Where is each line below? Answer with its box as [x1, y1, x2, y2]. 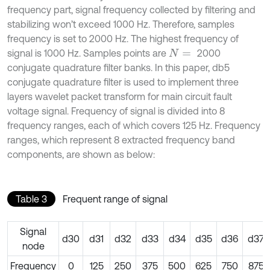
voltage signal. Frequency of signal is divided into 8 [7, 105, 225, 117]
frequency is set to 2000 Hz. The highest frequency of [7, 33, 239, 45]
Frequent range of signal [63, 193, 168, 205]
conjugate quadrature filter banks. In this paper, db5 [7, 62, 230, 74]
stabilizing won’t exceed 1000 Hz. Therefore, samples [7, 19, 234, 30]
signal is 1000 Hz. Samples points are [7, 48, 169, 59]
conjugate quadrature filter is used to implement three [7, 77, 239, 88]
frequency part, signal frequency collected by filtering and [7, 4, 256, 16]
